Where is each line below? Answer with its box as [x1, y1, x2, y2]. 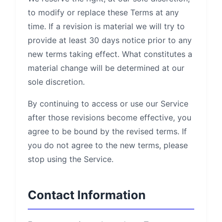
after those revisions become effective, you [28, 112, 191, 122]
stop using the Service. [28, 154, 113, 164]
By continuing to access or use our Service [28, 99, 188, 109]
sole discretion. [28, 77, 85, 87]
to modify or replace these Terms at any [28, 7, 179, 17]
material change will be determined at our [28, 63, 184, 73]
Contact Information [28, 188, 146, 202]
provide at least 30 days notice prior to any [28, 35, 192, 45]
